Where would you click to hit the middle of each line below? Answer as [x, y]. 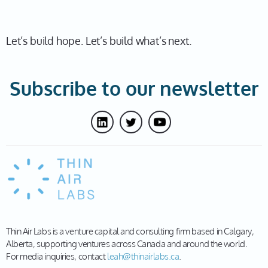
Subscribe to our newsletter [134, 88]
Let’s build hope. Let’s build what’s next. [99, 41]
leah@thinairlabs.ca [143, 256]
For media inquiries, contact [57, 256]
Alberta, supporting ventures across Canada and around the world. [127, 244]
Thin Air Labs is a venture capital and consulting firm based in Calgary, [130, 231]
